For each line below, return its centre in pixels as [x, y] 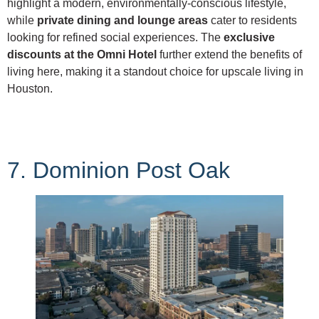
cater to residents [252, 20]
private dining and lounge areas [122, 20]
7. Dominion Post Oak [119, 170]
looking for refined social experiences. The [115, 37]
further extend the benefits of [229, 54]
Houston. [30, 88]
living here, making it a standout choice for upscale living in [155, 71]
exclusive [249, 37]
